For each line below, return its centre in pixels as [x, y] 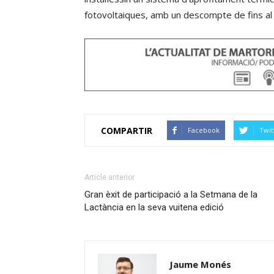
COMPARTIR [127, 130]
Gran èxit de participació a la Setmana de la [171, 194]
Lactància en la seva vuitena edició [154, 207]
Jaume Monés [200, 264]
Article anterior [109, 177]
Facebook [204, 130]
